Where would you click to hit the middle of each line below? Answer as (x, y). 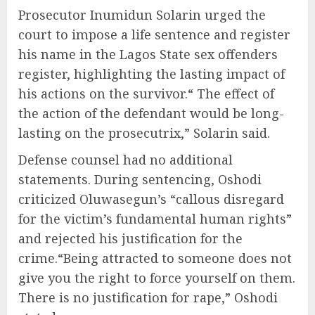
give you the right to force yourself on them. (157, 278)
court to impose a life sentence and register (154, 35)
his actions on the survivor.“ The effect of (146, 94)
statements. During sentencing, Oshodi (140, 180)
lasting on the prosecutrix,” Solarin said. (144, 133)
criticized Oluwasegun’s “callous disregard (151, 199)
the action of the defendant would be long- (151, 114)
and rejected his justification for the (130, 239)
